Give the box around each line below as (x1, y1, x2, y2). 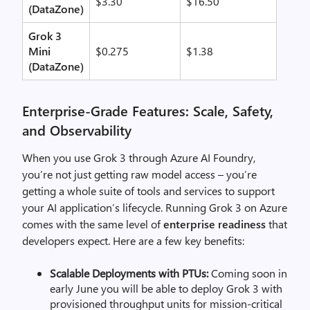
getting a (22, 183, 67, 198)
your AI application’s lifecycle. (22, 200, 165, 215)
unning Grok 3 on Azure (172, 200, 287, 215)
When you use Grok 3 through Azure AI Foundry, (22, 150, 255, 165)
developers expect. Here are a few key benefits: (22, 233, 244, 248)
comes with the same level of (22, 217, 163, 231)
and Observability (22, 120, 131, 139)
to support (222, 183, 275, 198)
